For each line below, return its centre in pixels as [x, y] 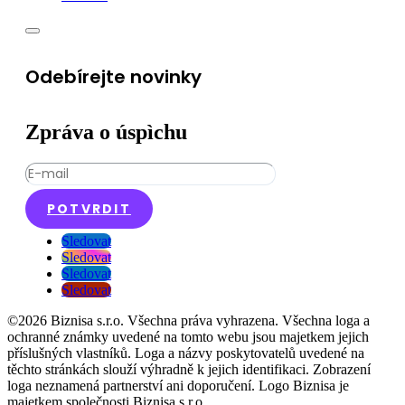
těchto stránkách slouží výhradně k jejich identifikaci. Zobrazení [189, 369]
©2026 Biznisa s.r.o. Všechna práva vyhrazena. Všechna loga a [188, 320]
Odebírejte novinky [113, 77]
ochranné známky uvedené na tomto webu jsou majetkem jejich [188, 336]
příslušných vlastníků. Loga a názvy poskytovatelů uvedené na [186, 353]
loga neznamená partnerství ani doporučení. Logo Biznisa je [178, 385]
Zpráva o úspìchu [106, 132]
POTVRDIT [89, 208]
